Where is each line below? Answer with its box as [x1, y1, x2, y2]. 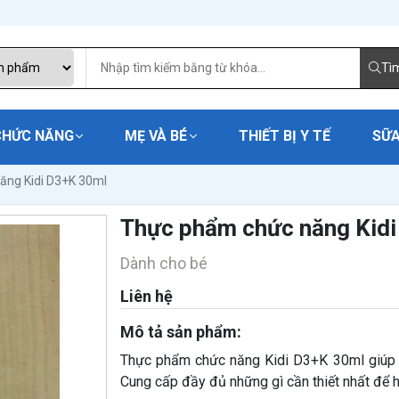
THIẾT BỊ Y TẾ [238, 127, 330, 144]
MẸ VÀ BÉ [125, 127, 188, 144]
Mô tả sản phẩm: [119, 322, 241, 341]
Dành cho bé [119, 254, 208, 273]
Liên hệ [119, 287, 173, 305]
